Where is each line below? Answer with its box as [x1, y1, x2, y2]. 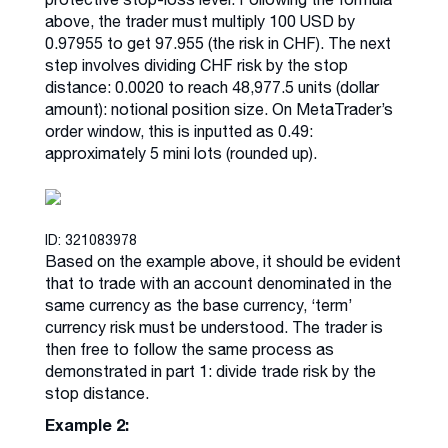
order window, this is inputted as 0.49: [45, 121, 313, 140]
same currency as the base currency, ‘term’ [45, 295, 352, 314]
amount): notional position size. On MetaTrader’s [45, 99, 393, 118]
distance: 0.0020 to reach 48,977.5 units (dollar [45, 77, 379, 96]
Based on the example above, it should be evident [45, 251, 401, 270]
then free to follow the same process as [45, 339, 334, 358]
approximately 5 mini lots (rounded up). [45, 143, 317, 162]
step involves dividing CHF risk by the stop [45, 55, 348, 74]
